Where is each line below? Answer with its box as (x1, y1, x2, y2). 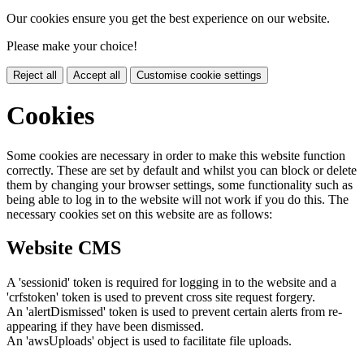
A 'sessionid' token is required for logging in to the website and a (6, 275, 336, 290)
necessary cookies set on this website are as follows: (6, 206, 272, 221)
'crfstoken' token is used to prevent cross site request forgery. (6, 290, 315, 305)
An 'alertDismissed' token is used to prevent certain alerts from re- (6, 305, 342, 319)
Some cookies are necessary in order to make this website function (6, 148, 345, 162)
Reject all (13, 68, 57, 81)
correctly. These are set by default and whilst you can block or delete (6, 162, 357, 177)
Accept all (73, 68, 120, 81)
